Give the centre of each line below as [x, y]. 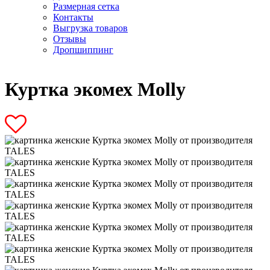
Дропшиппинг [83, 49]
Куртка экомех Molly [95, 89]
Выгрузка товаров [90, 28]
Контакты [73, 17]
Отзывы [70, 39]
